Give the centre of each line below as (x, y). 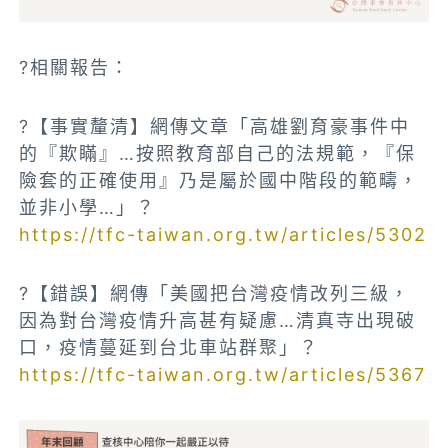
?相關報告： (75, 67)
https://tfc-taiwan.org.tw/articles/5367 (223, 374)
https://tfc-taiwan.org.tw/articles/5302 (223, 234)
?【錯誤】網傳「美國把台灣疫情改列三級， (215, 293)
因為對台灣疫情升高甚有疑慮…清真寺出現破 (218, 320)
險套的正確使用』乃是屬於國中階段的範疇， (219, 180)
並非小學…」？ (88, 207)
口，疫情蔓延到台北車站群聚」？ (169, 347)
